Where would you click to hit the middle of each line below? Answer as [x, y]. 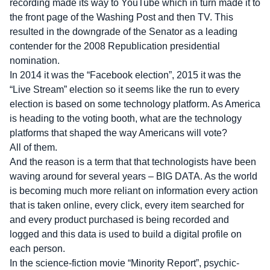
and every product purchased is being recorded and [119, 220]
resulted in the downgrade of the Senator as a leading [124, 32]
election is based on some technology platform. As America [135, 104]
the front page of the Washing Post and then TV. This [121, 17]
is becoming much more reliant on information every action [134, 191]
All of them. [33, 147]
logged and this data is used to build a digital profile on [126, 234]
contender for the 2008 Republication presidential [115, 46]
